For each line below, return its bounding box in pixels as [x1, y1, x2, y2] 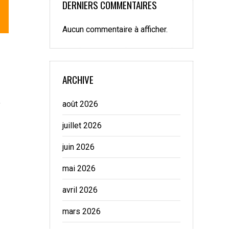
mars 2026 [62, 207, 101, 216]
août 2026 [62, 99, 98, 109]
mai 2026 [62, 164, 96, 173]
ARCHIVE [62, 72, 94, 87]
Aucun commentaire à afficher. [62, 25, 168, 34]
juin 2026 [62, 142, 95, 152]
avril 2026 [62, 185, 98, 195]
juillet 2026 [62, 121, 102, 130]
